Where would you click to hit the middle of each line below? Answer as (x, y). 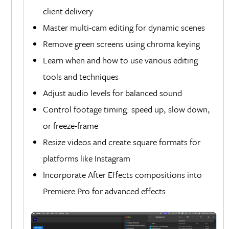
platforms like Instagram (86, 158)
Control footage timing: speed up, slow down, (126, 109)
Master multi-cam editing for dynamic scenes (124, 28)
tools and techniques (81, 77)
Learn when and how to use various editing (120, 60)
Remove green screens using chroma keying (121, 44)
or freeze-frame (70, 126)
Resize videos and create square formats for (121, 142)
